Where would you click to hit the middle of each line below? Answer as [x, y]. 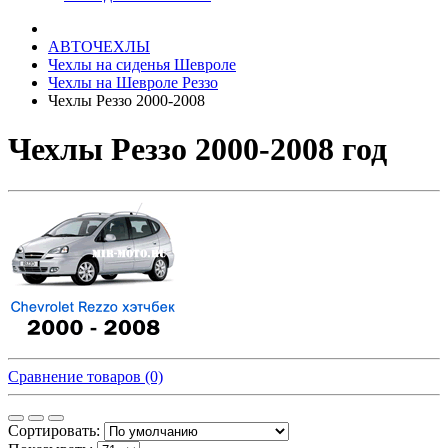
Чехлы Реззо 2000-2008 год [197, 149]
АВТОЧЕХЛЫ [99, 46]
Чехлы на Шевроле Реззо [133, 82]
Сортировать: [54, 430]
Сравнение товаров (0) [85, 376]
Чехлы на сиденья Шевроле [142, 64]
